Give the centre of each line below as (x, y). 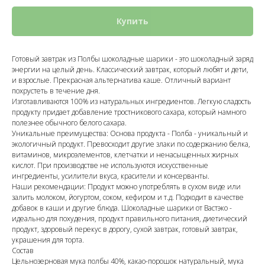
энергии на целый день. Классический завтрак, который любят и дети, (130, 70)
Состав (23, 251)
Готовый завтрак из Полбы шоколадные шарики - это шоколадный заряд (132, 59)
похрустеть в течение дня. (56, 91)
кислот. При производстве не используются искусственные (110, 166)
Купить (132, 21)
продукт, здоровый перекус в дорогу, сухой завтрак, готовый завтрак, (125, 230)
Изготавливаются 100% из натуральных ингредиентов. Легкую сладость (132, 102)
